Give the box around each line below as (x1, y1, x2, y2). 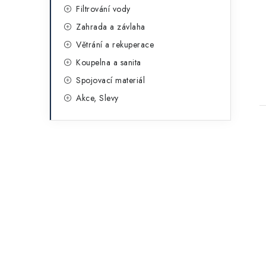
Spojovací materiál (76, 74, 145, 86)
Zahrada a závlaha (76, 21, 145, 33)
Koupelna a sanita (76, 56, 141, 68)
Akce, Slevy (76, 92, 119, 104)
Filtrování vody (76, 3, 131, 15)
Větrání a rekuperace (76, 39, 154, 50)
